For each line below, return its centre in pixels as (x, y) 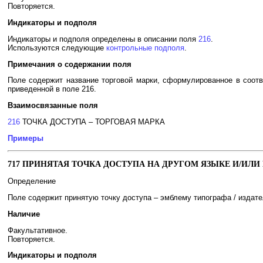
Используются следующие (57, 48)
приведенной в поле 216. (52, 89)
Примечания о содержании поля (70, 64)
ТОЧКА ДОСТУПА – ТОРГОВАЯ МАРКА (92, 122)
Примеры (26, 138)
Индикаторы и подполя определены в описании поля (103, 39)
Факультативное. (38, 230)
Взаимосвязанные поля (53, 106)
